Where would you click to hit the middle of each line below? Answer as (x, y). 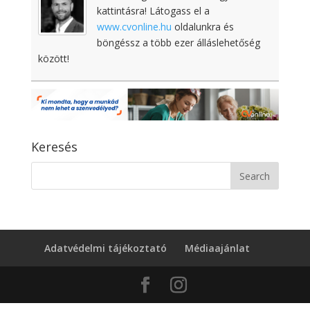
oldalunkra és (202, 27)
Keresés (54, 146)
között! (53, 58)
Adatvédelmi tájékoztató (106, 248)
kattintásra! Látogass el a (153, 11)
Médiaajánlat (218, 248)
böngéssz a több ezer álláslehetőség (178, 43)
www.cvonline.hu (134, 27)
